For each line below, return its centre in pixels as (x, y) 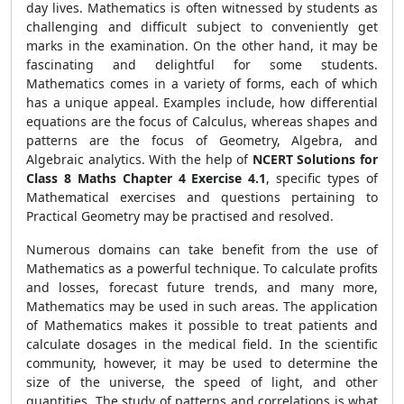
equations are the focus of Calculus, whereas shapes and (202, 121)
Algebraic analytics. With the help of (139, 159)
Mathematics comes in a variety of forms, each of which (202, 83)
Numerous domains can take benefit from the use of (202, 249)
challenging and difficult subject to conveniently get (202, 27)
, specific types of (322, 178)
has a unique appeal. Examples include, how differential (202, 102)
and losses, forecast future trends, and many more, (202, 287)
